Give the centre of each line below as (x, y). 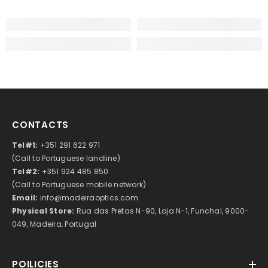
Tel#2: (27, 171)
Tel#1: (26, 145)
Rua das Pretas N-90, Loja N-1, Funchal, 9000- (163, 211)
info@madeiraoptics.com (89, 197)
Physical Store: (44, 211)
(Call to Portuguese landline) (66, 158)
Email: (26, 197)
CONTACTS (40, 124)
